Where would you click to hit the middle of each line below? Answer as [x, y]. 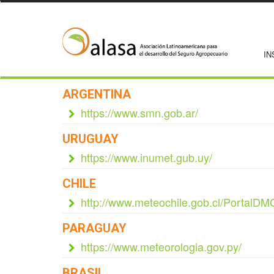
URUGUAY [91, 139]
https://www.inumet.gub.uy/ [146, 157]
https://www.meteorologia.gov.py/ [161, 246]
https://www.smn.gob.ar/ [139, 113]
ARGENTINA [97, 94]
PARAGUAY [94, 228]
